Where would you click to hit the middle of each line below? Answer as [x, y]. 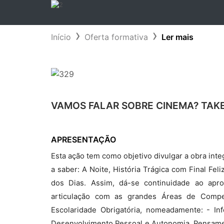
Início [61, 37]
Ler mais [177, 37]
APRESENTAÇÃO [83, 139]
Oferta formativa [116, 37]
